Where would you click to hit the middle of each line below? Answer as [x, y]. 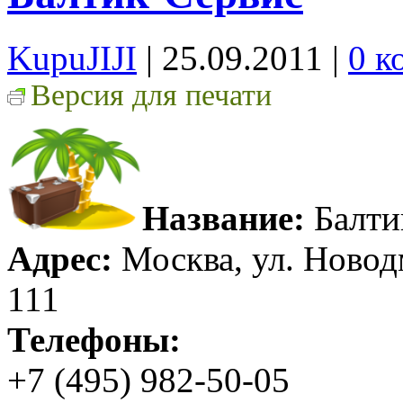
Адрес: [60, 258]
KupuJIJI [72, 58]
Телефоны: [94, 339]
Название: [224, 218]
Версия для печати [151, 94]
